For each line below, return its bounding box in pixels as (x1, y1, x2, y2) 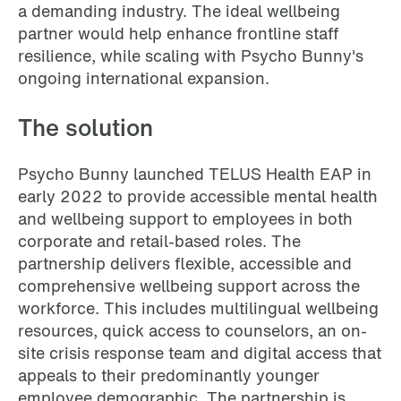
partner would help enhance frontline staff (18, 21, 338, 46)
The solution (18, 110, 153, 145)
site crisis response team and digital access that (18, 341, 381, 365)
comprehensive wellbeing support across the (18, 274, 360, 298)
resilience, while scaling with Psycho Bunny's (18, 44, 363, 68)
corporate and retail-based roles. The (18, 229, 301, 253)
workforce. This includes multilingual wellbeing (18, 296, 379, 320)
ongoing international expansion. (18, 66, 274, 90)
